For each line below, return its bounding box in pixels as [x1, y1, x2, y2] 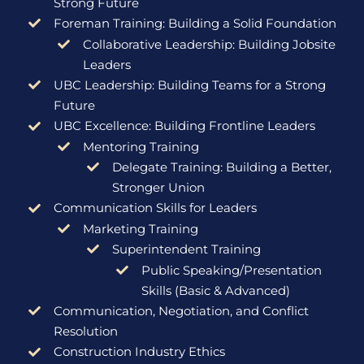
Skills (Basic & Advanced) [141, 282, 290, 298]
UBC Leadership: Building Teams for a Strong [53, 76, 326, 93]
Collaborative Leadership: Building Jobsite [82, 36, 336, 52]
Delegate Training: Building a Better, [111, 159, 331, 175]
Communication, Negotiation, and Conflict [53, 302, 309, 318]
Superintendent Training [111, 241, 261, 258]
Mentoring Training [82, 138, 199, 154]
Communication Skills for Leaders [53, 200, 257, 216]
